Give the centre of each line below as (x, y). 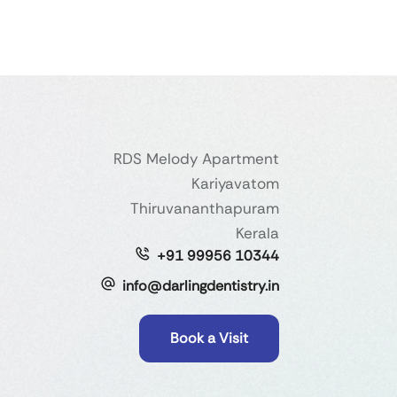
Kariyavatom (235, 183)
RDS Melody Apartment (196, 158)
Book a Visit (209, 338)
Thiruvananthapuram (205, 208)
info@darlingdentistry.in (201, 285)
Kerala (257, 233)
